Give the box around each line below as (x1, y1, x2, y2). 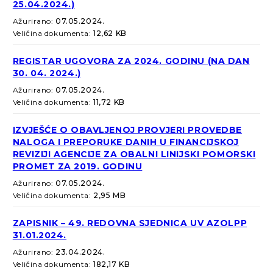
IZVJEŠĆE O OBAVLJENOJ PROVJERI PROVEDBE (12, 124, 243, 136)
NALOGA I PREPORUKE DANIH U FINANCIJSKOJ (12, 136, 239, 148)
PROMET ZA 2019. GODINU (12, 161, 143, 172)
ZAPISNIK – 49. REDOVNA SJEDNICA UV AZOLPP (12, 218, 247, 229)
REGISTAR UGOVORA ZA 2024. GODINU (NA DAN (12, 55, 250, 67)
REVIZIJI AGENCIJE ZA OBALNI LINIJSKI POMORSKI (12, 149, 256, 160)
